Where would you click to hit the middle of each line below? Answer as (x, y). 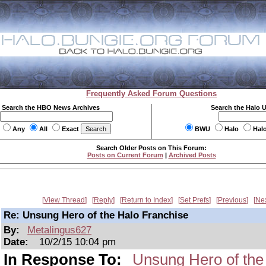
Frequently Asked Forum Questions (151, 94)
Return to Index (146, 200)
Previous (232, 200)
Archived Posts (192, 155)
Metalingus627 (60, 230)
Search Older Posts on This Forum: (151, 148)
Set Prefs (194, 200)
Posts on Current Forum (125, 155)
